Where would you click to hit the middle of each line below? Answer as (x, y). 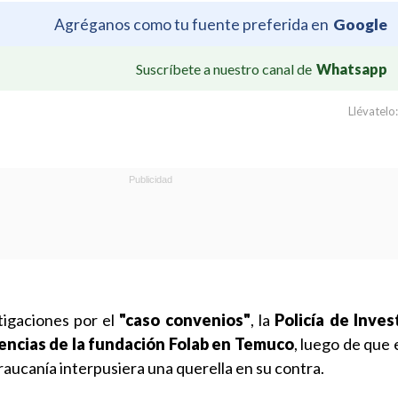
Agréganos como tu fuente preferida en (191, 24)
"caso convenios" (185, 320)
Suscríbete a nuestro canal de (224, 68)
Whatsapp (352, 68)
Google (360, 24)
